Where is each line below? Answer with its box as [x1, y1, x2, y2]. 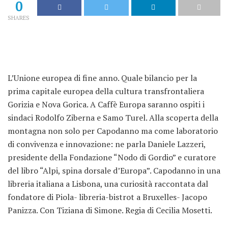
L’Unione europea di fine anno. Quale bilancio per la [8, 72, 197, 83]
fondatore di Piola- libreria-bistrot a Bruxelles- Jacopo [8, 191, 207, 203]
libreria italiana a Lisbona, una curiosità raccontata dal [8, 178, 208, 189]
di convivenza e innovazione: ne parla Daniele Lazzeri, [8, 138, 206, 150]
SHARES [8, 14, 30, 21]
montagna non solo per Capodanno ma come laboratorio [8, 125, 218, 136]
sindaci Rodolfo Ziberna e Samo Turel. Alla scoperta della [8, 112, 218, 123]
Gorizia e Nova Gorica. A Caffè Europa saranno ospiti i [8, 99, 205, 110]
